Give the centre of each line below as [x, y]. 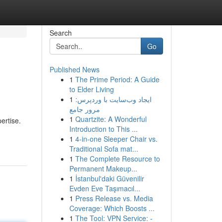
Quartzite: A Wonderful [111, 119]
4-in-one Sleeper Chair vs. [116, 139]
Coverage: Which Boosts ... [112, 208]
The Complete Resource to [117, 159]
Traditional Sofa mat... [104, 149]
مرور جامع [84, 109]
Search [60, 33]
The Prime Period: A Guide [117, 79]
